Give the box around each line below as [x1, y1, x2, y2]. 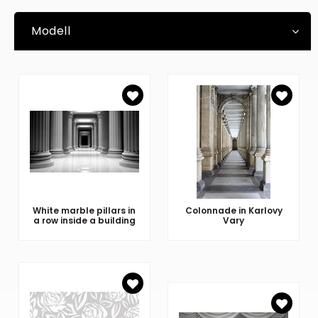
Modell [31, 23, 71, 40]
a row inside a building [33, 214, 136, 226]
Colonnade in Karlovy [185, 204, 283, 216]
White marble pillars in [33, 204, 136, 216]
